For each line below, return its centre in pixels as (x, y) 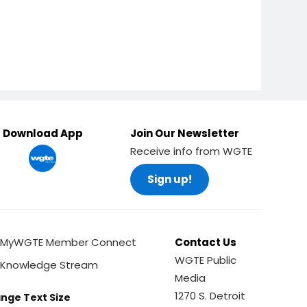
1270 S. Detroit (210, 296)
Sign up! (169, 179)
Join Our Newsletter (184, 133)
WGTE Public (206, 260)
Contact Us (206, 242)
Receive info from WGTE (191, 151)
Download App (42, 133)
